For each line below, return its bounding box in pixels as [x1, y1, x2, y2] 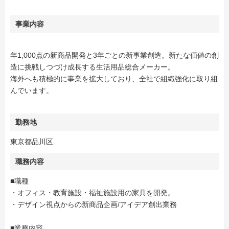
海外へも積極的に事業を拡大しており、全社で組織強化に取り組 [10, 75, 218, 83]
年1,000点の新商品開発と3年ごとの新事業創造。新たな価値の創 [10, 51, 219, 59]
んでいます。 [10, 86, 53, 95]
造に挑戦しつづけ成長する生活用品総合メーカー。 [10, 63, 175, 71]
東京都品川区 [10, 138, 53, 146]
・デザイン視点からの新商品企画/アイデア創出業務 [10, 200, 177, 209]
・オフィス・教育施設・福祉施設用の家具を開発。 [10, 189, 175, 197]
